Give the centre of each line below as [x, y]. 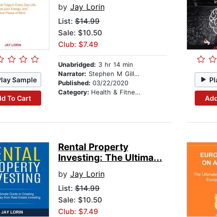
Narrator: [72, 74]
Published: [75, 83]
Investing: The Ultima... [110, 158]
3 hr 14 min [114, 65]
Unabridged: [77, 65]
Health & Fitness [113, 92]
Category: [74, 92]
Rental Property [93, 147]
